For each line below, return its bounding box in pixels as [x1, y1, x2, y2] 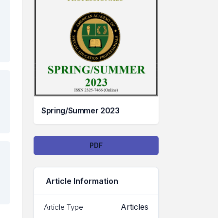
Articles [121, 202, 148, 212]
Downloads [33, 137, 94, 151]
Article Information [46, 176, 118, 186]
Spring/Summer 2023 [41, 106, 120, 116]
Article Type [44, 202, 83, 212]
